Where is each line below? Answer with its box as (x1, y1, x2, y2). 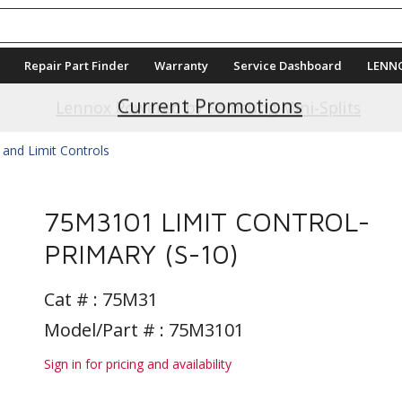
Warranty (154, 57, 208, 74)
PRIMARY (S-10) (44, 238, 239, 269)
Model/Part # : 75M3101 (44, 318, 244, 342)
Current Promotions (118, 94, 302, 120)
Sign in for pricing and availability (44, 355, 232, 372)
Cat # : (44, 287, 102, 311)
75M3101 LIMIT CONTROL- (44, 205, 370, 237)
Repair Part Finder (24, 57, 129, 74)
